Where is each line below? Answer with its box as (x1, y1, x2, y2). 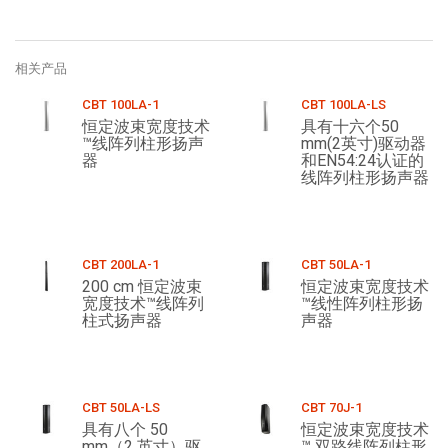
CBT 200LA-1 (82, 257, 160, 273)
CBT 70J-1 (301, 400, 363, 416)
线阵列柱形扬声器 (301, 168, 430, 188)
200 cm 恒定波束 (82, 277, 203, 297)
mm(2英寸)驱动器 (301, 134, 427, 154)
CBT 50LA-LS (82, 400, 161, 416)
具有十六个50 (301, 117, 400, 137)
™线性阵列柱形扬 (301, 294, 424, 314)
